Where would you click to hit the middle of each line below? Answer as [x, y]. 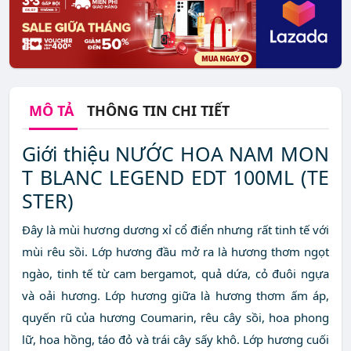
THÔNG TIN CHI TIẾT [158, 111]
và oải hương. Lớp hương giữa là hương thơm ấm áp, [175, 296]
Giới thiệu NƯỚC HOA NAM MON [175, 154]
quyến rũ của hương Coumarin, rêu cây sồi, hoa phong [175, 318]
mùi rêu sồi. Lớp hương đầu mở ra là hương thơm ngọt [175, 252]
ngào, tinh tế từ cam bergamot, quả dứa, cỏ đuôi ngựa [175, 274]
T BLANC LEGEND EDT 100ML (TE [175, 177]
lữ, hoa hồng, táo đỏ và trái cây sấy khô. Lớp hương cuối [175, 340]
